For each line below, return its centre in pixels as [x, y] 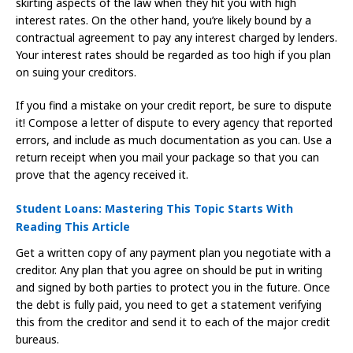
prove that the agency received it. [102, 175]
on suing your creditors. [76, 72]
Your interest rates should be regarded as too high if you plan [173, 55]
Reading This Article [73, 227]
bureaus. [37, 339]
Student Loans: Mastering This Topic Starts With [154, 209]
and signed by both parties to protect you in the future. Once [173, 287]
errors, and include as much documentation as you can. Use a [174, 140]
